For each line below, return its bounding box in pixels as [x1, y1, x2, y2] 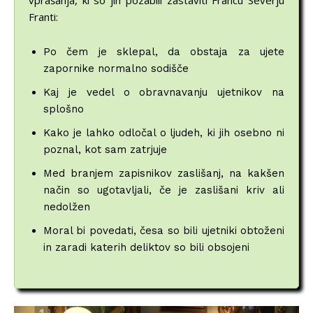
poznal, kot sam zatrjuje [43, 143, 167, 156]
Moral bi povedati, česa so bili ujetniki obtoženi [43, 224, 284, 238]
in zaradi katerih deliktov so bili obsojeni [43, 241, 249, 254]
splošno [43, 103, 84, 116]
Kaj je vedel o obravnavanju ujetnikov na [43, 86, 284, 99]
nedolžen [43, 201, 90, 214]
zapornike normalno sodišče [43, 62, 189, 75]
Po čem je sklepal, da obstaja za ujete [43, 45, 284, 59]
